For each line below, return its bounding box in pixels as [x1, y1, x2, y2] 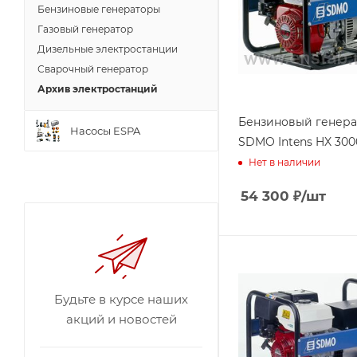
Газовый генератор [37, 23, 133, 35]
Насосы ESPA [70, 124, 140, 137]
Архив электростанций [37, 83, 158, 95]
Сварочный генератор [37, 63, 148, 75]
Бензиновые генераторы [37, 3, 160, 15]
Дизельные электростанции [37, 43, 178, 55]
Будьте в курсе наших [54, 292, 188, 308]
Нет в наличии [249, 155, 320, 168]
